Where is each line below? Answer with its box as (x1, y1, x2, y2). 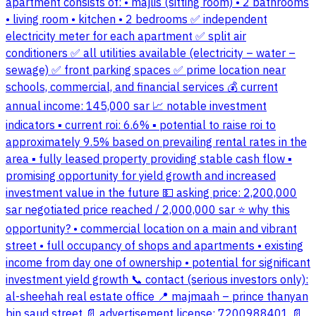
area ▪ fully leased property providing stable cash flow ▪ (6, 151, 292, 169)
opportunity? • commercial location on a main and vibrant (6, 221, 297, 238)
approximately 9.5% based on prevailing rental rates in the (6, 134, 307, 152)
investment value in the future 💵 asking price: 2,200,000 (6, 185, 297, 202)
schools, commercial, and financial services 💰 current (6, 79, 278, 97)
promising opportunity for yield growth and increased (6, 168, 276, 186)
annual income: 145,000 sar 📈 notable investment (6, 98, 267, 116)
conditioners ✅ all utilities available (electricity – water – (6, 45, 296, 63)
